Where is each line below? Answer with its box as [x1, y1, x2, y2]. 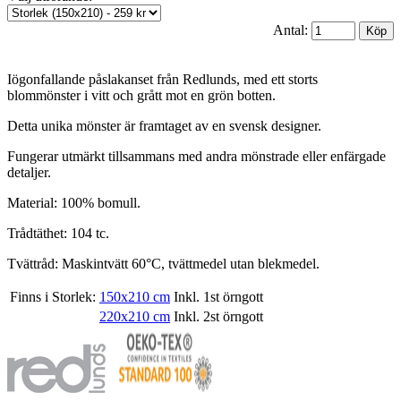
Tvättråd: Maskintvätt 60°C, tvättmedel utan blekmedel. [7, 256, 320, 272]
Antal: [273, 22, 311, 38]
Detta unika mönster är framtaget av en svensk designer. [7, 118, 321, 134]
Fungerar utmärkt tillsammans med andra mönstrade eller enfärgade [7, 149, 386, 165]
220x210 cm [99, 309, 170, 325]
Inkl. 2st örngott [174, 309, 263, 325]
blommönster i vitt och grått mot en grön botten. [7, 88, 276, 104]
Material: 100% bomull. [7, 195, 141, 211]
